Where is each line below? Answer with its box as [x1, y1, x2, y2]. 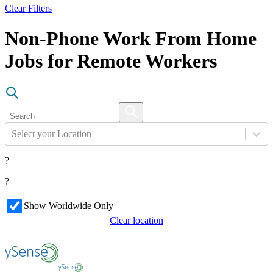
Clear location [110, 215, 163, 226]
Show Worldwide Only [24, 200, 113, 211]
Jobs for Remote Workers [5, 49, 217, 72]
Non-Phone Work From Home [5, 27, 257, 49]
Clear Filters [5, 3, 52, 14]
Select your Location [12, 129, 91, 140]
